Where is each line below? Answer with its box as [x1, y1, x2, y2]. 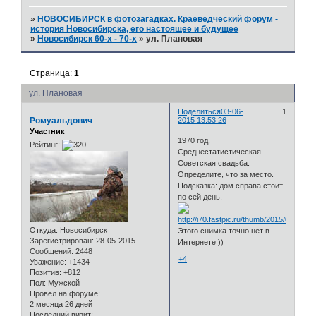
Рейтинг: [30, 140, 60, 150]
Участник [30, 126, 65, 135]
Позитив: [30, 268, 61, 277]
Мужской [46, 279, 80, 288]
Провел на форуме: [30, 289, 100, 298]
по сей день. [178, 193, 223, 202]
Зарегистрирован [30, 236, 92, 245]
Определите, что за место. [178, 170, 274, 179]
